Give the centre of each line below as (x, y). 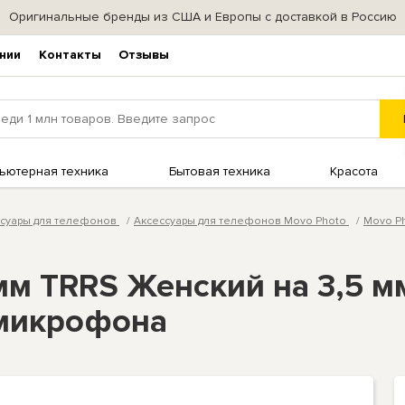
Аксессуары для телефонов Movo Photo (241, 221)
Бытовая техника (219, 171)
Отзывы (144, 55)
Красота (354, 171)
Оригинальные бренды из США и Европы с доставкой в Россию (202, 17)
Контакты (70, 55)
